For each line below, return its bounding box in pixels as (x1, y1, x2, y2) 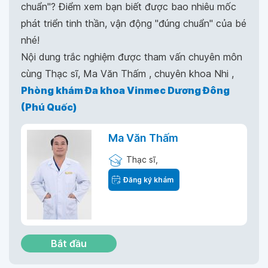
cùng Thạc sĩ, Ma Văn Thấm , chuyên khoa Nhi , (21, 68, 234, 80)
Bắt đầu (51, 237, 87, 249)
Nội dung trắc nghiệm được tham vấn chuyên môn (21, 51, 242, 63)
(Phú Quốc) (21, 101, 77, 113)
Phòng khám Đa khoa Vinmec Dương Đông (21, 84, 230, 96)
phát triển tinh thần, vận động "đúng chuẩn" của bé (21, 17, 246, 29)
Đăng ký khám (123, 175, 173, 184)
